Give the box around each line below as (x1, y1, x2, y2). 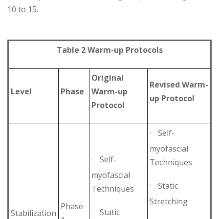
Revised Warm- (150, 79, 208, 90)
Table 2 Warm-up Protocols (56, 44, 163, 55)
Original (91, 72, 124, 83)
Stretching (150, 196, 188, 207)
